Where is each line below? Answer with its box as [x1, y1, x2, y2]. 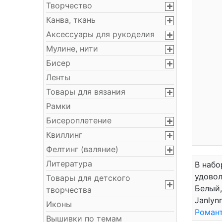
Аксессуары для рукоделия [46, 29, 155, 39]
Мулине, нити [46, 44, 98, 54]
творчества [46, 185, 92, 195]
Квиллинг [46, 130, 82, 140]
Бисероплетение [46, 115, 111, 125]
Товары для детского [46, 173, 130, 183]
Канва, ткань [46, 15, 96, 25]
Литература [46, 159, 92, 168]
